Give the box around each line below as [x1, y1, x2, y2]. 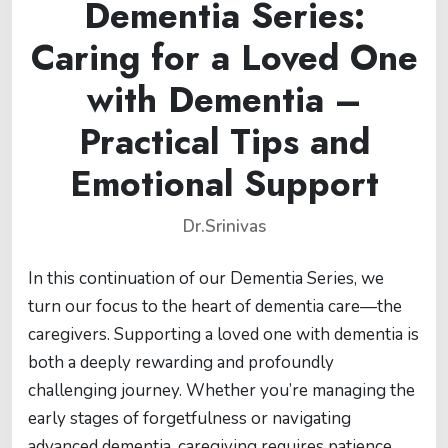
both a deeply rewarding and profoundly [28, 351, 334, 374]
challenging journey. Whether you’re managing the [28, 379, 415, 402]
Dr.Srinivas [182, 215, 266, 238]
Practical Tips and [78, 117, 370, 167]
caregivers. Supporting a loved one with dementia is [28, 323, 419, 346]
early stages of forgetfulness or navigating [28, 407, 351, 430]
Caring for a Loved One [30, 33, 418, 83]
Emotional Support [69, 159, 379, 209]
